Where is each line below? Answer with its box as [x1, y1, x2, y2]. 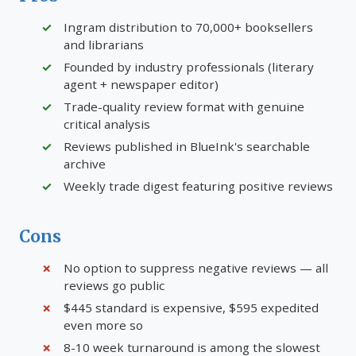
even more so [64, 317, 143, 333]
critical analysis [64, 116, 150, 132]
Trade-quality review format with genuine [64, 99, 304, 114]
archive [64, 156, 106, 172]
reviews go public [64, 277, 164, 293]
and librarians [64, 37, 144, 52]
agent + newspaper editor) [64, 76, 219, 92]
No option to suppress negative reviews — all [64, 260, 328, 276]
